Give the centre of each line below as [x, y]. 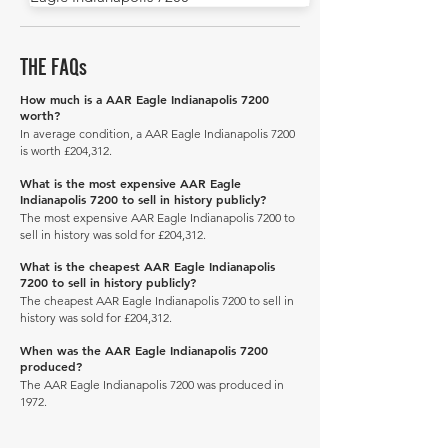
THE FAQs [53, 66]
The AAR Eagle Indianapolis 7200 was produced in [152, 384]
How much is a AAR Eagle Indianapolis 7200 [144, 99]
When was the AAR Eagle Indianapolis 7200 [144, 350]
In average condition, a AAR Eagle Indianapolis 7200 [157, 133]
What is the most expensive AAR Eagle [130, 183]
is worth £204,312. [66, 150]
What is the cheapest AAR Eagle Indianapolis [147, 266]
